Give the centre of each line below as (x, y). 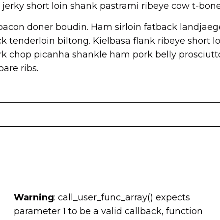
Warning (34, 198)
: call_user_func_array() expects (122, 198)
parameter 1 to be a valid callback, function (108, 211)
